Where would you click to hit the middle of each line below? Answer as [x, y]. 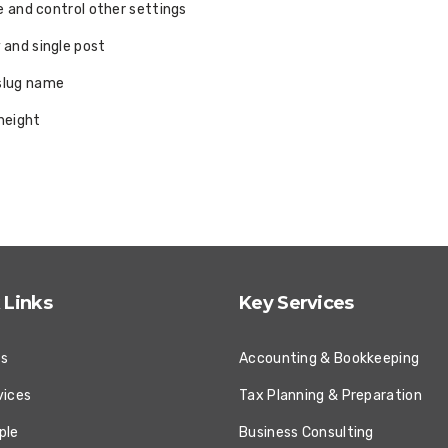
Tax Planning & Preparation [330, 395]
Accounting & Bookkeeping [329, 358]
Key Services [296, 303]
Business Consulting [306, 432]
